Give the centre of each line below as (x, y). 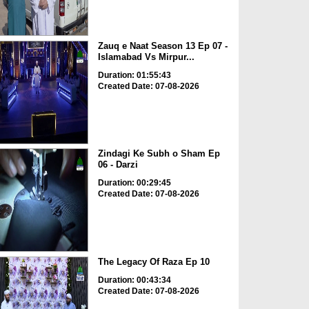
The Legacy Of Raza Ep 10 (153, 261)
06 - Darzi (118, 165)
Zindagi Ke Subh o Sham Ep (159, 154)
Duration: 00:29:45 (134, 183)
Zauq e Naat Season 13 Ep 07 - (162, 46)
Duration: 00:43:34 (134, 280)
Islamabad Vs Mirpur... (146, 57)
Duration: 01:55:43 (134, 75)
